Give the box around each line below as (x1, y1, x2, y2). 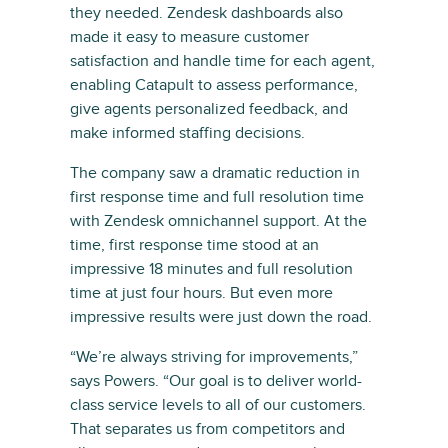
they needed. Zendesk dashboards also (70, 2, 343, 23)
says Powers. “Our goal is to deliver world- (70, 370, 362, 391)
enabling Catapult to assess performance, (70, 74, 358, 95)
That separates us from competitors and (70, 418, 345, 439)
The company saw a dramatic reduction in (70, 162, 360, 183)
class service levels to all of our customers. (70, 394, 366, 415)
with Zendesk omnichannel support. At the (70, 210, 367, 231)
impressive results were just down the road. (70, 306, 372, 327)
